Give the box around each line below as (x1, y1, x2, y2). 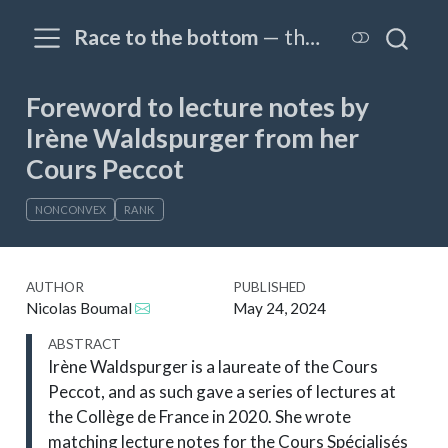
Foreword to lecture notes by (25, 91, 369, 123)
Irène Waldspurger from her (25, 122, 359, 154)
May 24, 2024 (232, 299, 326, 318)
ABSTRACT (48, 336, 122, 353)
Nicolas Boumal (25, 299, 135, 318)
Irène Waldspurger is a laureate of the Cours (48, 356, 379, 378)
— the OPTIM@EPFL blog (258, 24, 306, 51)
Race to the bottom (74, 24, 259, 51)
